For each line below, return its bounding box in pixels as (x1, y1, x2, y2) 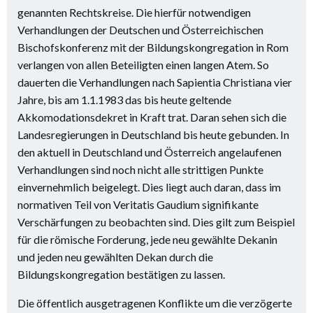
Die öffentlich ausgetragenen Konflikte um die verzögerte (17, 296, 292, 310)
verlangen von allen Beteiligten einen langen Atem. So (17, 58, 269, 71)
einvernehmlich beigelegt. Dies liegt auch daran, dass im (17, 180, 281, 194)
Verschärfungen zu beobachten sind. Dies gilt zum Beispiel (17, 215, 295, 228)
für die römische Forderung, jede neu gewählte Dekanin (17, 233, 277, 246)
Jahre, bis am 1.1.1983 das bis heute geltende (17, 93, 231, 106)
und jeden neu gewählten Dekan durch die (17, 250, 213, 263)
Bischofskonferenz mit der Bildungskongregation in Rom (17, 41, 289, 54)
